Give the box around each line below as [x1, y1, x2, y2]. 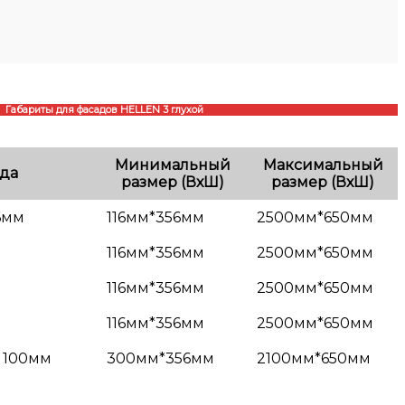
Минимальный [115, 155, 231, 174]
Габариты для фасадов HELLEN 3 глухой [5, 103, 203, 116]
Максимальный [262, 155, 383, 174]
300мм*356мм [107, 349, 214, 367]
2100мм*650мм [257, 349, 371, 367]
